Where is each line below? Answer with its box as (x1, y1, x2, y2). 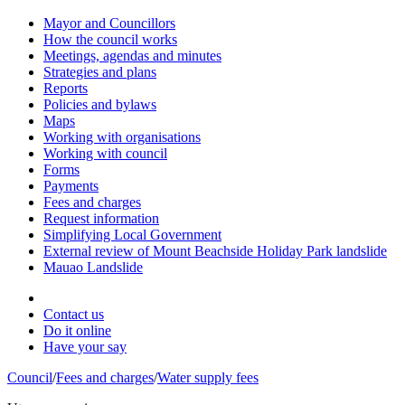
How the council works (43, 32, 177, 47)
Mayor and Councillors (43, 15, 175, 31)
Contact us (43, 306, 104, 322)
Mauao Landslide (43, 259, 143, 275)
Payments (43, 178, 99, 193)
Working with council (43, 146, 167, 161)
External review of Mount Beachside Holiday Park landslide (43, 243, 387, 259)
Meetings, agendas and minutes (43, 48, 221, 63)
